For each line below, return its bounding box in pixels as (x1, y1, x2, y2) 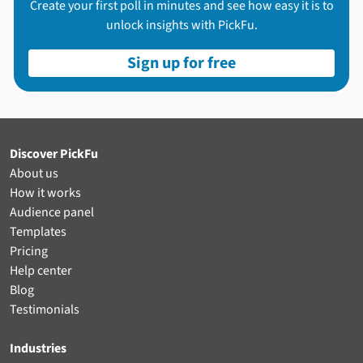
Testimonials (10, 301, 79, 318)
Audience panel (10, 203, 94, 221)
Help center (10, 262, 72, 280)
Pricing (10, 242, 48, 260)
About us (10, 164, 58, 182)
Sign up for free (127, 51, 236, 75)
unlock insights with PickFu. (105, 16, 258, 34)
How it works (10, 184, 81, 202)
